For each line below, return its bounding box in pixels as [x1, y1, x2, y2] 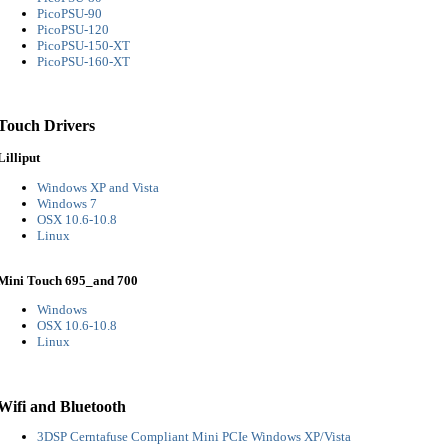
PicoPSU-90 [37, 5, 102, 21]
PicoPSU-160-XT [37, 53, 130, 69]
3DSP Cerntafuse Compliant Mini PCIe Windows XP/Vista [37, 428, 351, 444]
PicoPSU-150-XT [37, 37, 130, 53]
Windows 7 [37, 195, 97, 211]
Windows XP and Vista [37, 179, 159, 195]
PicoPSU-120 [37, 21, 109, 37]
